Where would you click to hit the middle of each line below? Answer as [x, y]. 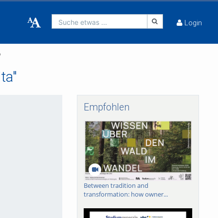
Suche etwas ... [83, 22]
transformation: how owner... [126, 194]
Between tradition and [116, 185]
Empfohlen [107, 107]
